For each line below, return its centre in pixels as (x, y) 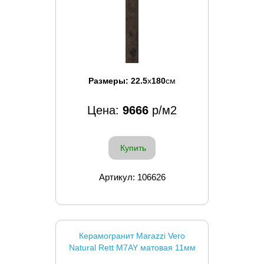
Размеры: (110, 80)
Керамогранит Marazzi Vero (132, 235)
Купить (133, 148)
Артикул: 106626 (132, 177)
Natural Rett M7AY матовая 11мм (132, 247)
